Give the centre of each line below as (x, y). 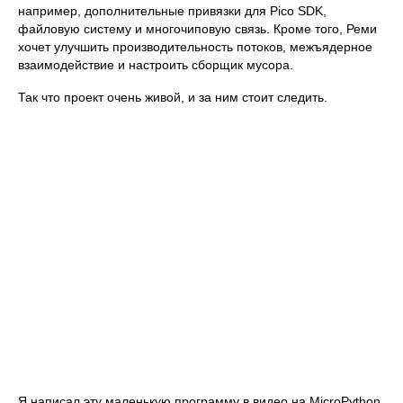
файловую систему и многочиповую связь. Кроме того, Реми (197, 28)
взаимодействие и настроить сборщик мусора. (156, 64)
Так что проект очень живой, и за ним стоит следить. (173, 97)
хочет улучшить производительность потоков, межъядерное (195, 46)
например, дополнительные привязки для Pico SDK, (172, 10)
